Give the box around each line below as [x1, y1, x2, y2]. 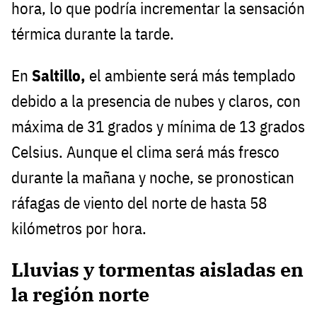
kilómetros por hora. [11, 217, 146, 238]
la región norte [11, 282, 149, 307]
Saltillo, [32, 64, 86, 86]
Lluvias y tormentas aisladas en [11, 257, 304, 282]
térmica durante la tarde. [11, 23, 174, 44]
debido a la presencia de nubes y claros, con [11, 90, 301, 111]
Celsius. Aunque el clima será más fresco [11, 141, 279, 162]
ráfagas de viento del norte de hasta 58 [11, 192, 267, 213]
